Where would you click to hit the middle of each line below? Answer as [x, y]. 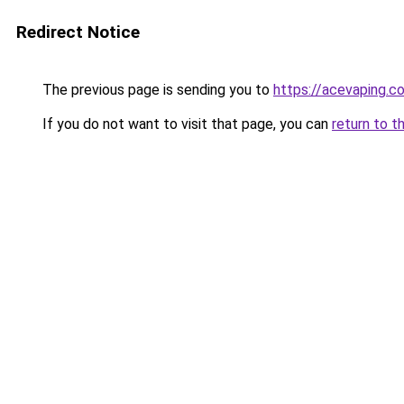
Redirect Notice [78, 32]
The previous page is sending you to [156, 90]
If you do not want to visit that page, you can [185, 124]
